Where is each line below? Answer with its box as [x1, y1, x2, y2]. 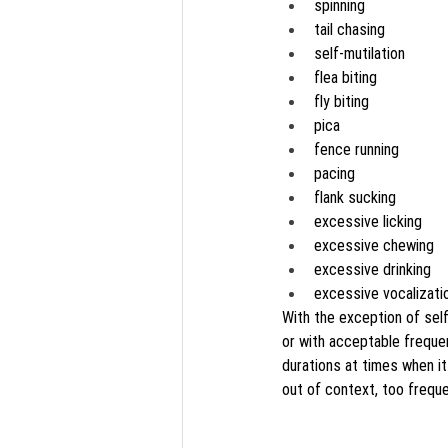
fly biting [314, 90, 369, 111]
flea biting [314, 66, 377, 87]
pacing [314, 162, 355, 183]
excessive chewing [314, 234, 434, 255]
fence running [314, 138, 399, 159]
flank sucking [314, 186, 396, 207]
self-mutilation [314, 42, 405, 63]
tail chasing [314, 18, 385, 39]
